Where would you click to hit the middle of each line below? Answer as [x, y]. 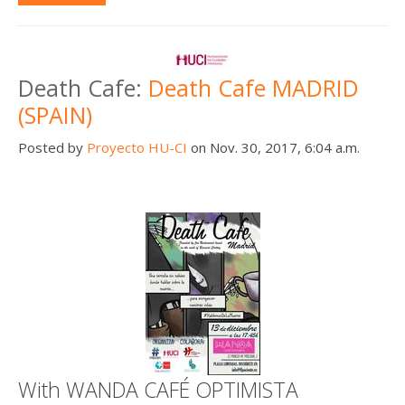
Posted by [52, 147]
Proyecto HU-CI [137, 147]
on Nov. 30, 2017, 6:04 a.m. [273, 147]
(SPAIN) [55, 114]
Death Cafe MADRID [254, 87]
